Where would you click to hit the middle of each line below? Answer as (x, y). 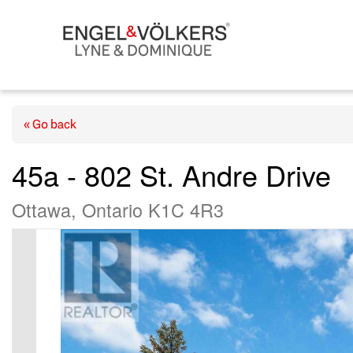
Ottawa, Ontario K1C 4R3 (118, 210)
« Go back (50, 124)
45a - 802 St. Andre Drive (171, 175)
